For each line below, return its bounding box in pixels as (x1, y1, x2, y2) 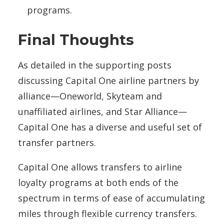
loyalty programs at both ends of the (18, 176, 178, 188)
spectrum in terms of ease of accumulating (18, 192, 205, 204)
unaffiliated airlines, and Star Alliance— (18, 105, 187, 117)
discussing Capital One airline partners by (18, 74, 199, 86)
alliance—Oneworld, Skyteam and (18, 90, 162, 102)
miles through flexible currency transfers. (18, 207, 197, 219)
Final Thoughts (18, 31, 134, 48)
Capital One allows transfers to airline (18, 161, 182, 173)
